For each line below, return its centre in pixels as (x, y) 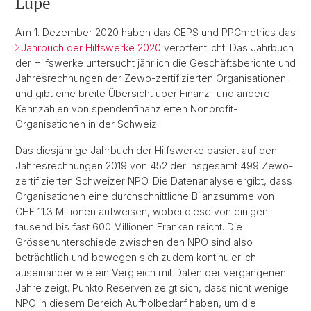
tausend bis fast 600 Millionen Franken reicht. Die (129, 227)
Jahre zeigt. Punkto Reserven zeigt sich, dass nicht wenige (152, 288)
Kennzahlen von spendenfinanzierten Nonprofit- (126, 109)
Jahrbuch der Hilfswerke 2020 (91, 48)
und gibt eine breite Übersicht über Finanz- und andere (143, 93)
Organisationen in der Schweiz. (87, 124)
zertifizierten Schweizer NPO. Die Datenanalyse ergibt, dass (154, 181)
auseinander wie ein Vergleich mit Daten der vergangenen (151, 272)
